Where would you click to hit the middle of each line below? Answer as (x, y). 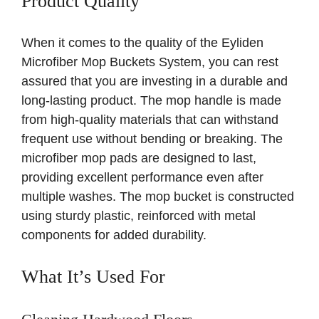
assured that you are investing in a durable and (155, 82)
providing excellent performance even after (142, 178)
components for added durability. (114, 235)
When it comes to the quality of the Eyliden (142, 43)
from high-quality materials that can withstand (150, 120)
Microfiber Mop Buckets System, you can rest (150, 62)
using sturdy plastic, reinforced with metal (138, 216)
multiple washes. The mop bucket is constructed (158, 197)
